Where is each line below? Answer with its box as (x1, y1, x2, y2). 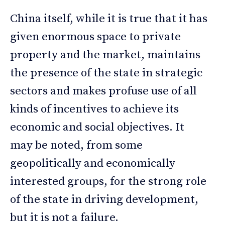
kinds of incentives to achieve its (10, 102, 179, 117)
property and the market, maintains (10, 48, 200, 63)
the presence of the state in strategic (10, 66, 202, 81)
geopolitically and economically (10, 156, 175, 171)
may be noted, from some (10, 138, 143, 153)
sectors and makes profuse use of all (10, 84, 197, 99)
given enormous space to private (10, 30, 181, 45)
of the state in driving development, (10, 192, 198, 207)
